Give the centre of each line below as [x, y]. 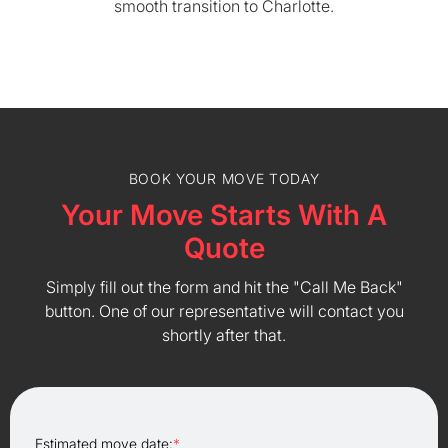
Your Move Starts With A [224, 215]
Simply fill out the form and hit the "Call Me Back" [224, 287]
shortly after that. [224, 335]
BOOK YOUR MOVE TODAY [224, 178]
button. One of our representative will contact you [224, 311]
